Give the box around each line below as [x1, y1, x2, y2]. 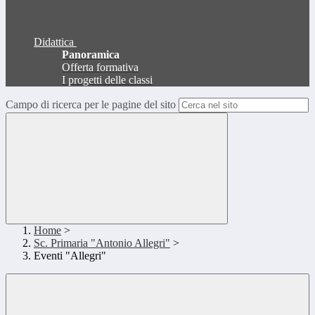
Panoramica [62, 49, 120, 61]
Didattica [34, 36, 74, 49]
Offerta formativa [62, 61, 139, 74]
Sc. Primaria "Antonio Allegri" [34, 237, 170, 250]
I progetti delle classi [62, 74, 153, 86]
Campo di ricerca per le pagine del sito [6, 98, 176, 111]
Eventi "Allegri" [34, 250, 106, 262]
